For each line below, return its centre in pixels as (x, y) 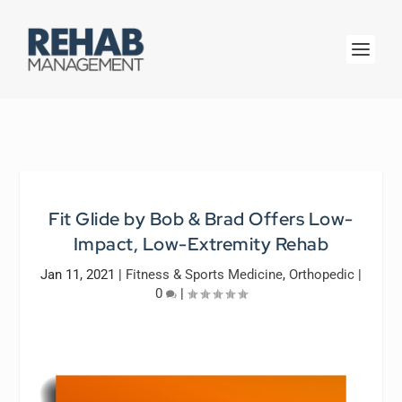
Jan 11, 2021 (78, 275)
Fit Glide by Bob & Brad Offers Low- (201, 219)
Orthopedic (322, 275)
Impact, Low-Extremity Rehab (201, 244)
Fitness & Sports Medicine (204, 275)
